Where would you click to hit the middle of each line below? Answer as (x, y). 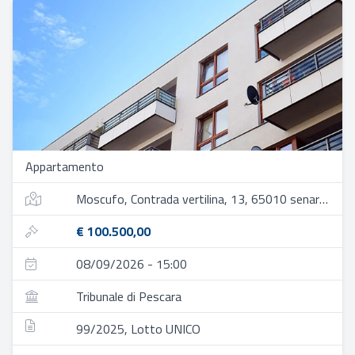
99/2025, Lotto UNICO (138, 329)
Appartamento (65, 166)
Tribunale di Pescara (129, 296)
